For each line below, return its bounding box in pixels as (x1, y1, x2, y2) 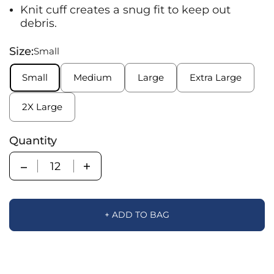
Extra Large (190, 72, 242, 83)
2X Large (22, 101, 62, 113)
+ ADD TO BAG (105, 209, 169, 220)
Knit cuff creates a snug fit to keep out (20, 3, 231, 16)
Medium (73, 72, 112, 83)
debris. (20, 17, 57, 29)
